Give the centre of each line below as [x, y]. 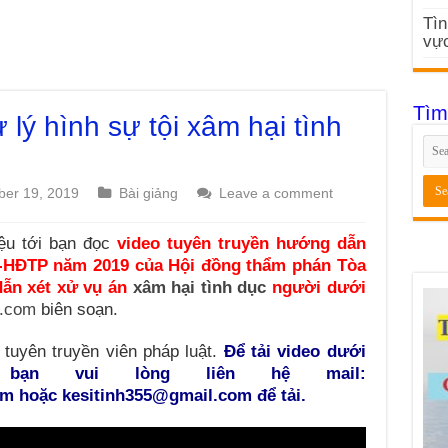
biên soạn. [76, 309]
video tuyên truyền [196, 243]
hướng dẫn [320, 243]
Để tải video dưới [294, 351]
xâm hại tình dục [199, 287]
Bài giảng [148, 193]
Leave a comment [275, 193]
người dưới [316, 287]
